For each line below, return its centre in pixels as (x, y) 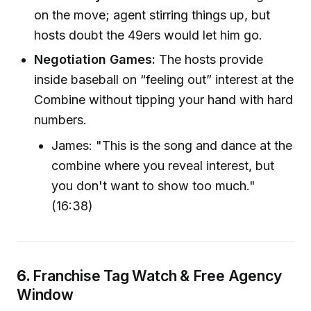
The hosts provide (210, 60)
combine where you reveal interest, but (163, 165)
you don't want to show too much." (154, 185)
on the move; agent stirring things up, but (152, 15)
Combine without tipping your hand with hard (164, 100)
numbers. (61, 120)
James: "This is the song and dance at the (172, 145)
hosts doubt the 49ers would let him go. (149, 35)
